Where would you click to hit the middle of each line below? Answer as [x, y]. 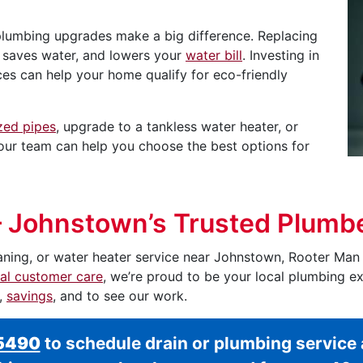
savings [30, 295]
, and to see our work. [120, 295]
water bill [214, 55]
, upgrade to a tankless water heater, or [177, 126]
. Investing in [281, 55]
